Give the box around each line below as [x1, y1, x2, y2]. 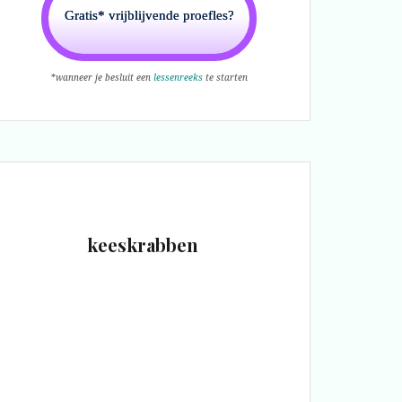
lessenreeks [153, 70, 203, 83]
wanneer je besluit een [55, 70, 153, 83]
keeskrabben [87, 232, 198, 257]
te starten [202, 70, 248, 83]
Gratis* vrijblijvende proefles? [64, 7, 234, 22]
